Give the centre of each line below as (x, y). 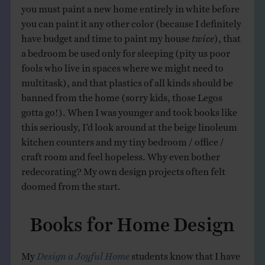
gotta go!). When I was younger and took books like (129, 110)
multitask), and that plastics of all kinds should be (127, 80)
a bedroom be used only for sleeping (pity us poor (125, 51)
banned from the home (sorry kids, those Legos (122, 95)
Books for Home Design (132, 219)
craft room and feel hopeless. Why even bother (120, 154)
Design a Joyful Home (83, 253)
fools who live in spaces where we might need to (122, 65)
